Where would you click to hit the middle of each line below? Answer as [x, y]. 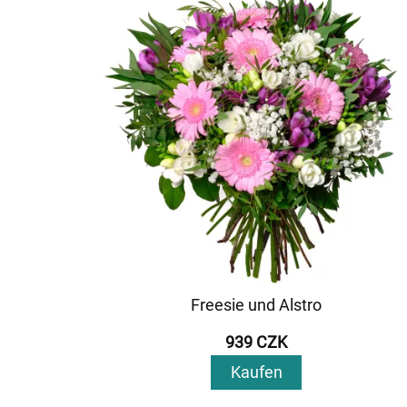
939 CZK [256, 342]
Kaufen [256, 372]
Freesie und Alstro [256, 305]
